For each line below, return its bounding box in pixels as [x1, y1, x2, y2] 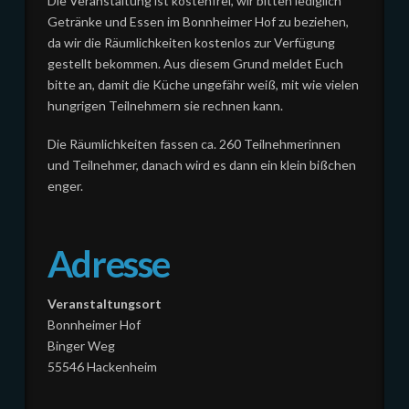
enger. [47, 177, 83, 194]
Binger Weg [47, 337, 115, 353]
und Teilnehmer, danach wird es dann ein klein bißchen [47, 156, 356, 173]
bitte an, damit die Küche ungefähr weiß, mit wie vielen [47, 77, 359, 93]
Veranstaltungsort [47, 295, 162, 311]
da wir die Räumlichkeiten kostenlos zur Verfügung [47, 35, 335, 51]
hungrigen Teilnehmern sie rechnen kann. [47, 98, 283, 114]
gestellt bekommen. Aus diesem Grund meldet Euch [47, 56, 343, 72]
